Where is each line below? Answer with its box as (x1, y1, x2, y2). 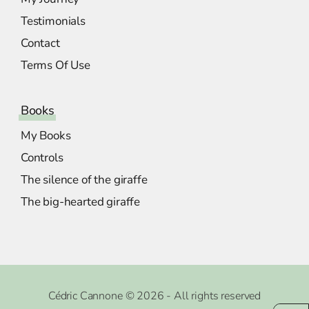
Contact (21, 35, 60, 52)
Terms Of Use (21, 57, 90, 74)
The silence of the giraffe (21, 172, 148, 188)
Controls (21, 150, 63, 166)
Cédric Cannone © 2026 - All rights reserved (48, 288, 261, 304)
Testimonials (21, 13, 86, 30)
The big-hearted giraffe (21, 194, 141, 210)
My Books (21, 128, 71, 144)
